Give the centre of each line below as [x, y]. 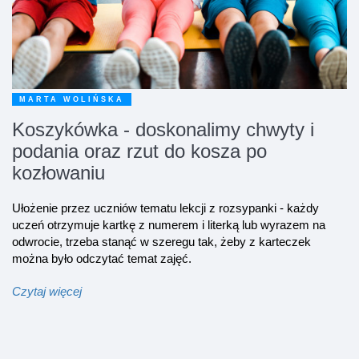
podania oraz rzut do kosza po [139, 151]
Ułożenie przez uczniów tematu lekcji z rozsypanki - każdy [165, 208]
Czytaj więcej [47, 292]
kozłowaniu [58, 173]
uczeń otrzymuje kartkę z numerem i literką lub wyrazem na [169, 225]
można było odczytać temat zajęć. [102, 259]
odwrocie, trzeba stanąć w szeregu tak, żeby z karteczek [161, 242]
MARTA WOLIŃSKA [72, 100]
